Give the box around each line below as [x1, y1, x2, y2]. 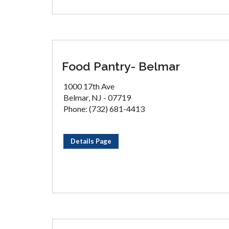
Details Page [71, 137, 111, 145]
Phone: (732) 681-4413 [63, 104, 145, 113]
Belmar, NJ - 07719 [63, 93, 131, 102]
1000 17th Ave [63, 81, 114, 91]
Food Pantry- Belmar [62, 59, 180, 73]
